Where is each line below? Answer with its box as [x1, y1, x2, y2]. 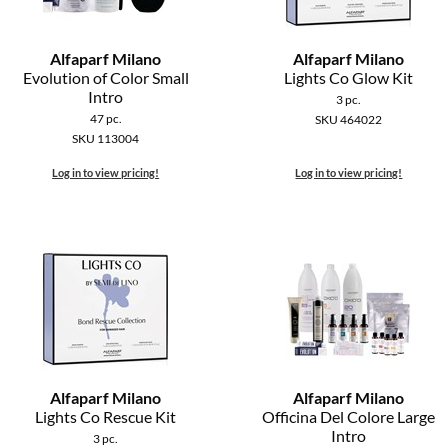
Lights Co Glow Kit [284, 68, 414, 88]
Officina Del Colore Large [262, 407, 436, 427]
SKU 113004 [72, 131, 140, 147]
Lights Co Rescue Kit [35, 407, 177, 427]
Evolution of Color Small [22, 68, 189, 88]
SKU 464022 [315, 112, 383, 128]
